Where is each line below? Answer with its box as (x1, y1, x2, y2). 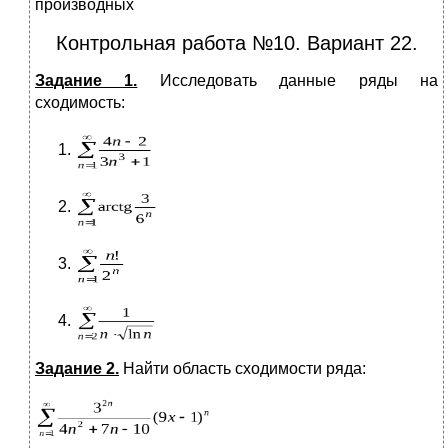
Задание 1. (35, 72, 138, 90)
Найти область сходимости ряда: (119, 360, 366, 378)
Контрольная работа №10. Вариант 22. (55, 32, 418, 55)
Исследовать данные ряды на (137, 72, 439, 90)
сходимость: (35, 94, 125, 112)
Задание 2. (35, 360, 119, 378)
